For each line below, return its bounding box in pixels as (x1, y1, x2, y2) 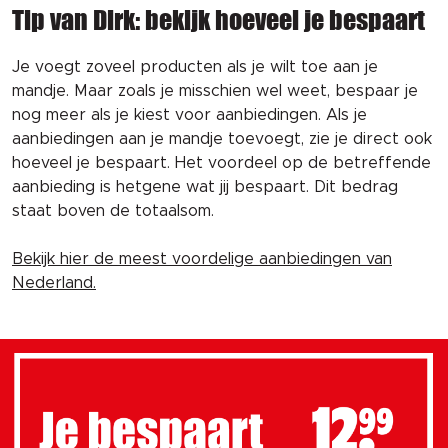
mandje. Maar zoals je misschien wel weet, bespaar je (12, 83, 418, 100)
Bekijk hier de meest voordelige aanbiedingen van (12, 251, 392, 268)
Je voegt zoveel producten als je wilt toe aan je (12, 59, 378, 76)
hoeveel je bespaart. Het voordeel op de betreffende (12, 155, 431, 172)
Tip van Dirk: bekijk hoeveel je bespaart (12, 4, 425, 36)
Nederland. (12, 275, 96, 292)
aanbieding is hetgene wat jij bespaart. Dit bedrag (12, 179, 398, 196)
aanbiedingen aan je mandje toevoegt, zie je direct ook (12, 131, 432, 148)
